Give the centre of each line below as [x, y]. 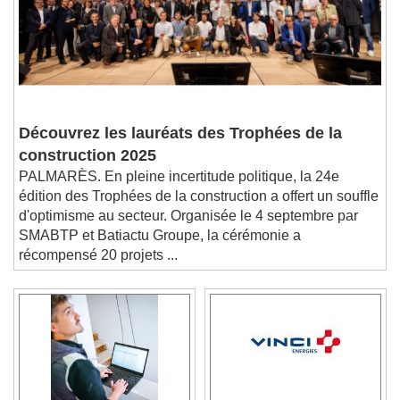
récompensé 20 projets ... [98, 254]
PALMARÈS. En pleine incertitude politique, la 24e [179, 176]
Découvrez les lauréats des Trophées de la [180, 133]
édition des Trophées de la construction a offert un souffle [199, 196]
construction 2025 [87, 155]
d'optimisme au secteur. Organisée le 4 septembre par [188, 215]
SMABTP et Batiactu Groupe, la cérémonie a [160, 235]
